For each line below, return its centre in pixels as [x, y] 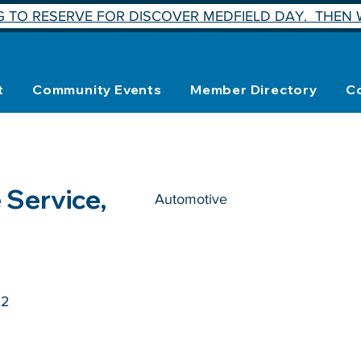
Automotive [191, 199]
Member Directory [254, 89]
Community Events [97, 89]
